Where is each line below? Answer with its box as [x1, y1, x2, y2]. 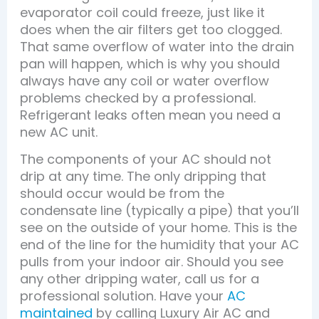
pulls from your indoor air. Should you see [19, 252, 283, 271]
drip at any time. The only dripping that [19, 167, 266, 185]
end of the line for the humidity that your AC [19, 235, 299, 253]
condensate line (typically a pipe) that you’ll [19, 201, 299, 219]
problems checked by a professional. [19, 88, 256, 107]
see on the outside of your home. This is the [19, 218, 297, 236]
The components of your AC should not [19, 150, 271, 168]
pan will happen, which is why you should [19, 54, 280, 73]
